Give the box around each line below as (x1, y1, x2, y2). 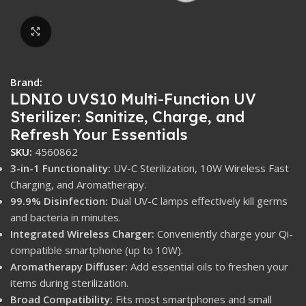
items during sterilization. (10, 275, 128, 290)
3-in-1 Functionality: (10, 161, 111, 175)
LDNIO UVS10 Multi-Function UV (10, 89, 256, 109)
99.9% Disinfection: (10, 193, 108, 208)
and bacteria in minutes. (10, 210, 121, 224)
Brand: (10, 74, 42, 89)
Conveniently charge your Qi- (154, 226, 293, 240)
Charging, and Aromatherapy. (10, 177, 146, 191)
